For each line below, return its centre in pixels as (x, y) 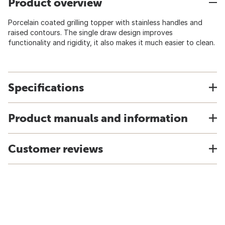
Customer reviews (55, 149)
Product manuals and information (98, 118)
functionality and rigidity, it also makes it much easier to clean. (111, 42)
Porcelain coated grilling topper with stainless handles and (105, 22)
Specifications (46, 87)
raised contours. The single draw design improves (90, 32)
